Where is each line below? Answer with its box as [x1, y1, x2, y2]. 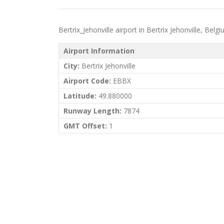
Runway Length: [63, 106, 121, 115]
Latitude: [63, 91, 96, 100]
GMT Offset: [63, 121, 107, 130]
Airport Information [63, 46, 134, 55]
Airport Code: [63, 76, 111, 85]
